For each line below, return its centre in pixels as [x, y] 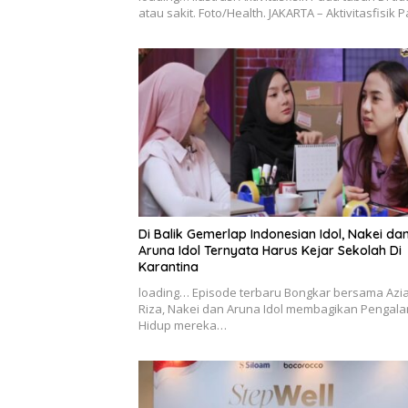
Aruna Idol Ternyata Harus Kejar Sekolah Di [270, 251]
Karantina [168, 267]
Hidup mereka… [183, 326]
